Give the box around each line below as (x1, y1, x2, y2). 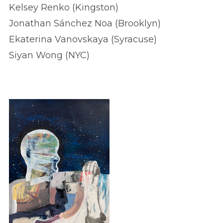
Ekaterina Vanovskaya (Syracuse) (9, 33, 157, 45)
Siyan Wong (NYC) (9, 49, 102, 61)
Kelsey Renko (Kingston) (9, 1, 118, 13)
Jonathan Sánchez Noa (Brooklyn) (9, 17, 161, 29)
